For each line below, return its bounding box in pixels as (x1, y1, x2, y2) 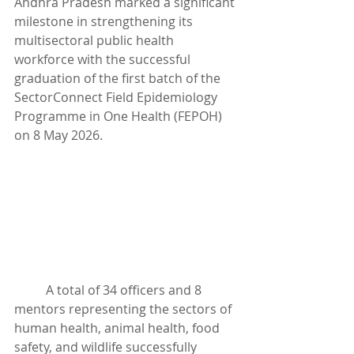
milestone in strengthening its (14, 13, 196, 30)
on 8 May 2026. (14, 126, 103, 144)
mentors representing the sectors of (14, 299, 235, 318)
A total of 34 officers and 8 (14, 281, 46, 299)
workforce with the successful (14, 51, 194, 68)
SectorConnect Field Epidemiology (14, 88, 220, 106)
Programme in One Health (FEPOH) (14, 107, 225, 125)
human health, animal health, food (14, 318, 223, 337)
